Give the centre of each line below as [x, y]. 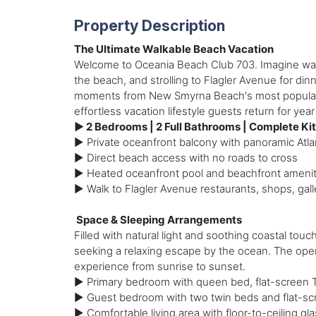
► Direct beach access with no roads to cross [186, 158]
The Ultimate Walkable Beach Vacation [174, 49]
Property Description [149, 26]
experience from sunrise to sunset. [159, 267]
